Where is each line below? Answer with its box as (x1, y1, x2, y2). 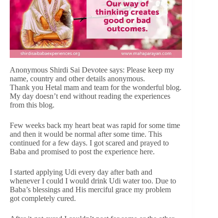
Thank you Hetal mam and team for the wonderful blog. (10, 83, 182, 92)
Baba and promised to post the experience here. (10, 147, 155, 156)
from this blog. (10, 101, 54, 109)
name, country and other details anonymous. (10, 74, 145, 83)
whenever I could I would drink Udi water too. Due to (10, 177, 176, 185)
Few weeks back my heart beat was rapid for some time (10, 121, 180, 130)
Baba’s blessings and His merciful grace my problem (10, 185, 171, 194)
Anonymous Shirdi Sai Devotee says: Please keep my (10, 66, 174, 74)
